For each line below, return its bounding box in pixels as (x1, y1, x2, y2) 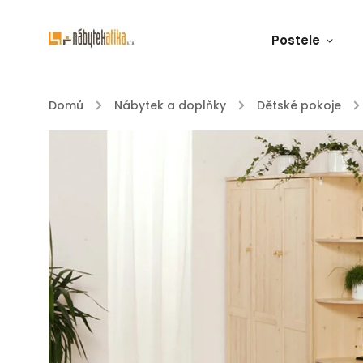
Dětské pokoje (257, 97, 341, 113)
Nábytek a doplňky (114, 97, 226, 113)
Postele (271, 32, 320, 49)
